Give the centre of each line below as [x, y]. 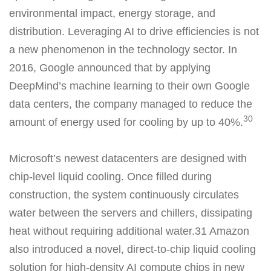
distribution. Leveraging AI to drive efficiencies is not [134, 31]
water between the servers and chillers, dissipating [131, 213]
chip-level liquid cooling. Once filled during [110, 176]
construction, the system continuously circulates [124, 194]
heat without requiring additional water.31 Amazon [129, 231]
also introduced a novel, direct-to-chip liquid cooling [132, 249]
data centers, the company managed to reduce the [131, 104]
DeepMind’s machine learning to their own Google [129, 86]
